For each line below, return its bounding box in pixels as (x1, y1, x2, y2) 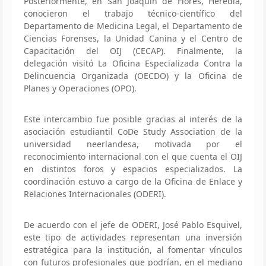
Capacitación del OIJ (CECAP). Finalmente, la (24, 45, 242, 56)
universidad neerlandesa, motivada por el (24, 138, 242, 150)
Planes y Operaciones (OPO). (24, 82, 137, 94)
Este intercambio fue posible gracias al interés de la (24, 113, 242, 125)
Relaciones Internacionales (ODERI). (24, 188, 166, 199)
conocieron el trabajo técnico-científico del (24, 7, 242, 19)
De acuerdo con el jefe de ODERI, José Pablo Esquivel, (24, 218, 242, 230)
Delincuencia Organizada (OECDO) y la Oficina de (24, 69, 242, 81)
